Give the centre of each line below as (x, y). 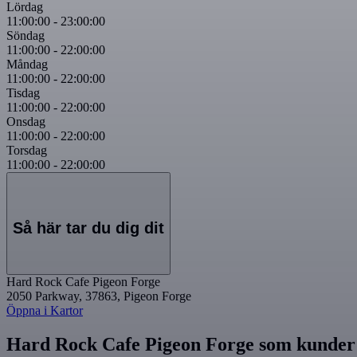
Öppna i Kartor (45, 310)
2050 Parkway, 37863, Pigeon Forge (99, 296)
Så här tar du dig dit (88, 228)
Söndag (25, 35)
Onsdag (26, 121)
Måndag (27, 64)
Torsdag (27, 150)
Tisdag (23, 92)
